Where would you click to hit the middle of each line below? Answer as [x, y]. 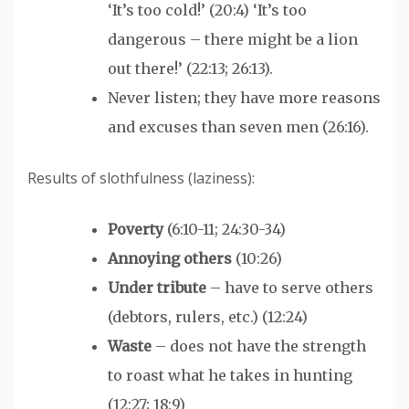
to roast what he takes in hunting [230, 375]
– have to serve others [290, 287]
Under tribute [157, 287]
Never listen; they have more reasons [244, 97]
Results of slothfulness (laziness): [141, 178]
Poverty [136, 229]
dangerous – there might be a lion [233, 39]
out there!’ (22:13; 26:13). [190, 68]
